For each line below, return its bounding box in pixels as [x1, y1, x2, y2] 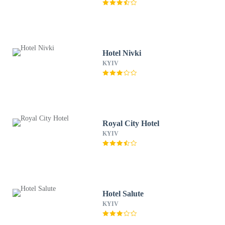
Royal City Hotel [102, 119, 160, 128]
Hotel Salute [102, 189, 144, 198]
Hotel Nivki [102, 49, 142, 57]
